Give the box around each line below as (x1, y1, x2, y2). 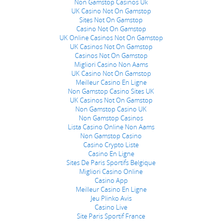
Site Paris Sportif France (77, 212, 145, 221)
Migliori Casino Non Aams (74, 60, 148, 69)
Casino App (94, 176, 128, 185)
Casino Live (95, 203, 127, 212)
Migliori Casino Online (79, 167, 143, 176)
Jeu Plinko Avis (90, 194, 132, 203)
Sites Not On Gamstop (79, 15, 143, 24)
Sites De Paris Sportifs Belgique (66, 158, 156, 167)
